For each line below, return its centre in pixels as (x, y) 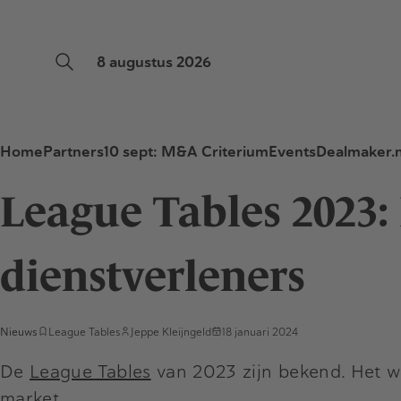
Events (292, 152)
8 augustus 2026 (154, 62)
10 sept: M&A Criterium (186, 152)
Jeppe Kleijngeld (171, 332)
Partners (73, 152)
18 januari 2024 (260, 332)
